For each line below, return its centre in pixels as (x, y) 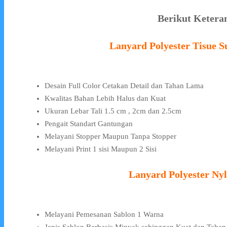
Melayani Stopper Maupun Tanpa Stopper (110, 137)
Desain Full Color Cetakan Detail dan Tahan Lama (124, 86)
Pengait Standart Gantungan (89, 124)
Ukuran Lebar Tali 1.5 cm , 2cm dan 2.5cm (113, 111)
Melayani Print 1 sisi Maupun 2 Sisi (101, 149)
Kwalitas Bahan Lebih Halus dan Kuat (105, 99)
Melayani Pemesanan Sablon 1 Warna (104, 215)
